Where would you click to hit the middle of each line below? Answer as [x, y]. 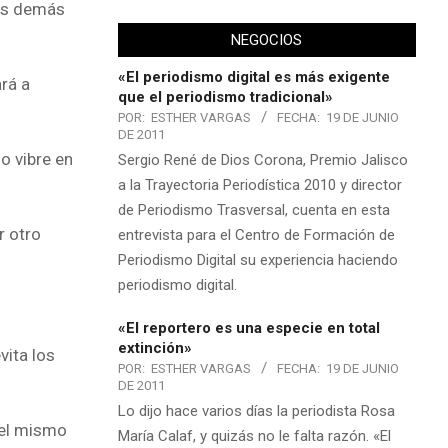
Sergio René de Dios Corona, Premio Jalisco [262, 159]
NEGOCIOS [267, 39]
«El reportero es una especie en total [248, 327]
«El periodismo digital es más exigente [253, 76]
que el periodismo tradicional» [225, 96]
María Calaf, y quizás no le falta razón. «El [254, 435]
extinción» [154, 347]
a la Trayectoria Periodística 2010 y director [259, 184]
